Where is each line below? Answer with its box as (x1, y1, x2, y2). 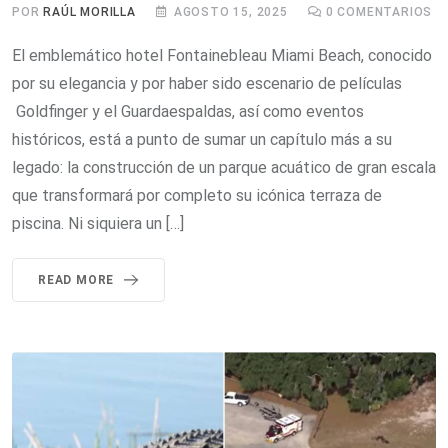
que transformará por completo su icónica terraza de (12, 186, 382, 205)
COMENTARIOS (333, 5, 433, 19)
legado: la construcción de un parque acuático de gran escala (12, 158, 436, 177)
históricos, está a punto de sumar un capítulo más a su (12, 130, 392, 149)
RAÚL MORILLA (43, 5, 136, 19)
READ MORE (38, 273, 115, 287)
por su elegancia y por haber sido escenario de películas (12, 74, 402, 93)
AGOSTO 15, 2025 (173, 5, 288, 19)
